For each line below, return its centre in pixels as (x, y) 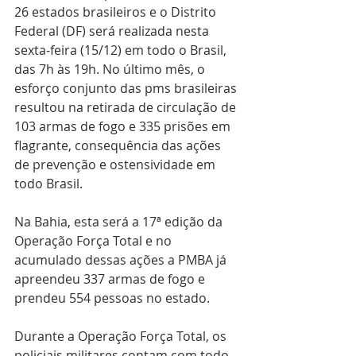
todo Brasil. (48, 184)
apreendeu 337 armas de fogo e (111, 279)
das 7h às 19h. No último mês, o (111, 69)
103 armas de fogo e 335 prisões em (124, 126)
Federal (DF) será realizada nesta (113, 31)
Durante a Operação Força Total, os (122, 336)
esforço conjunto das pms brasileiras (127, 88)
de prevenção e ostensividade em (116, 164)
